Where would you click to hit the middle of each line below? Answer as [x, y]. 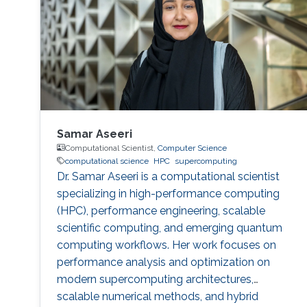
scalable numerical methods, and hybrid [157, 296]
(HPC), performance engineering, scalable [161, 210]
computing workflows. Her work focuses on [166, 245]
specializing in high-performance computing [168, 193]
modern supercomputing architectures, [155, 279]
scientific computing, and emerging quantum [169, 228]
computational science [107, 161]
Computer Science [192, 148]
